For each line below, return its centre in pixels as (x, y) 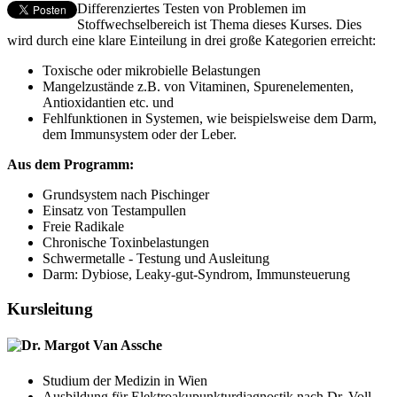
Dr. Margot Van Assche (92, 346)
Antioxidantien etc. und (108, 103)
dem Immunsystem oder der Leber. (140, 135)
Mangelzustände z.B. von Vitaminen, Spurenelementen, (198, 87)
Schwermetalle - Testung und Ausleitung (156, 259)
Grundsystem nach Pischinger (126, 195)
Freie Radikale (83, 227)
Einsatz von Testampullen (114, 211)
